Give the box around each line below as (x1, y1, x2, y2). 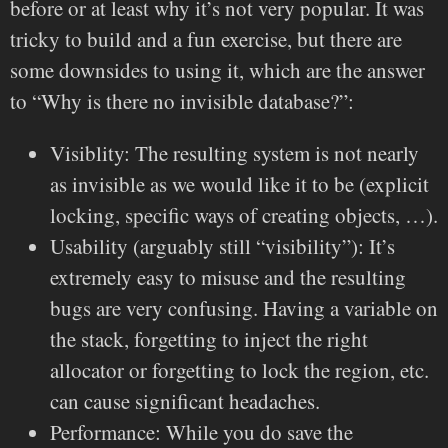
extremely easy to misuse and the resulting (50, 262, 406, 291)
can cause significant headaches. (50, 386, 320, 415)
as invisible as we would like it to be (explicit (50, 169, 429, 198)
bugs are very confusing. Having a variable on (50, 293, 438, 322)
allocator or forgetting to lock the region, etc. (50, 355, 429, 384)
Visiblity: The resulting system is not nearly (50, 138, 419, 167)
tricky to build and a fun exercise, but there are (10, 24, 402, 53)
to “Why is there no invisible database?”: (10, 86, 354, 115)
